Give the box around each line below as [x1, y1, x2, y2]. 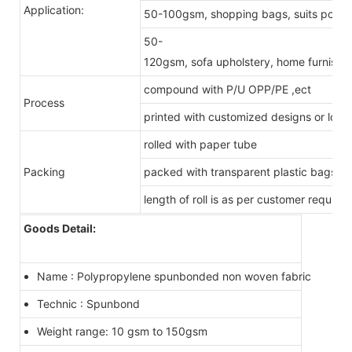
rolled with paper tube [144, 137, 257, 151]
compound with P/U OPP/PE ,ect [144, 82, 311, 96]
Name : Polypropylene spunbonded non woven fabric [36, 269, 311, 283]
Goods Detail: [24, 221, 96, 235]
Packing [24, 164, 65, 178]
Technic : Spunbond [36, 296, 140, 310]
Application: [24, 2, 84, 16]
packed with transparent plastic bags [144, 164, 336, 178]
